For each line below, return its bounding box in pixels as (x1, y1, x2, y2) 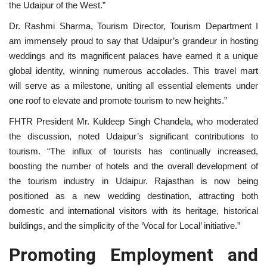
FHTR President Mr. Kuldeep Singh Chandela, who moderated (9, 116, 258, 126)
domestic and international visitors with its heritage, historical (9, 205, 258, 216)
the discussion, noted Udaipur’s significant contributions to (9, 131, 258, 141)
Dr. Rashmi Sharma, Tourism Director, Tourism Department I (9, 20, 258, 31)
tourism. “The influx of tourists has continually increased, (9, 145, 258, 156)
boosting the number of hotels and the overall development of (9, 160, 258, 171)
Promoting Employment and (9, 244, 258, 265)
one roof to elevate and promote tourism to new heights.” (9, 95, 227, 105)
